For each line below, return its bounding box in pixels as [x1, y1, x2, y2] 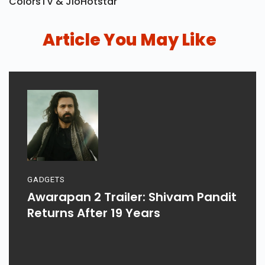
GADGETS [27, 175, 65, 185]
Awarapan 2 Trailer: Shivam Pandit [27, 189, 237, 206]
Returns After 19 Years [27, 205, 160, 222]
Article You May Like [43, 28, 216, 52]
